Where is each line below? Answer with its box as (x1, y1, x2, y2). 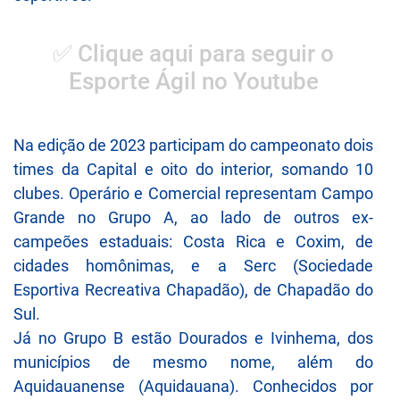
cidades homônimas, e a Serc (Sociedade (13, 255, 373, 275)
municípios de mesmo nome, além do (13, 352, 373, 371)
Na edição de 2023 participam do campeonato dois (13, 135, 373, 154)
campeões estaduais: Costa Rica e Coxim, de (13, 231, 373, 251)
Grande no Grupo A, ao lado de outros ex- (13, 207, 373, 227)
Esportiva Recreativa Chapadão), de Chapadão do (13, 279, 373, 299)
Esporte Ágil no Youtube (68, 68, 319, 96)
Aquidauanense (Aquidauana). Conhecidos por (13, 376, 373, 396)
